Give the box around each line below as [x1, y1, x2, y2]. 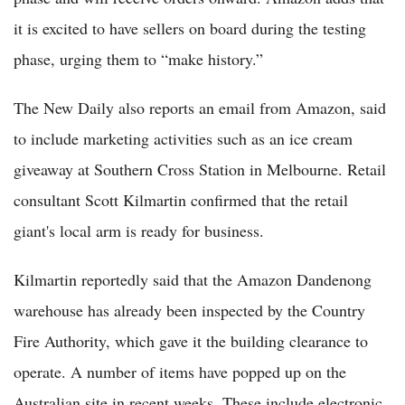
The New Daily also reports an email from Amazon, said [14, 96, 386, 118]
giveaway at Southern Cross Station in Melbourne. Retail [14, 157, 386, 180]
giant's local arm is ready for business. [14, 219, 264, 241]
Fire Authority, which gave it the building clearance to [14, 329, 368, 352]
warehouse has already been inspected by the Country [14, 298, 365, 321]
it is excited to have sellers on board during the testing [14, 16, 366, 39]
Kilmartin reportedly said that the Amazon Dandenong [14, 268, 372, 290]
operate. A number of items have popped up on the [14, 360, 346, 382]
